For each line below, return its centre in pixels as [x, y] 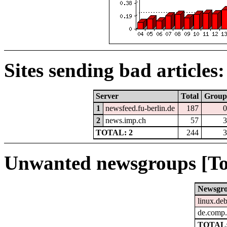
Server [107, 96]
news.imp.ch [126, 120]
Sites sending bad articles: [114, 70]
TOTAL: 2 [115, 132]
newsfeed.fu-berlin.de [140, 108]
